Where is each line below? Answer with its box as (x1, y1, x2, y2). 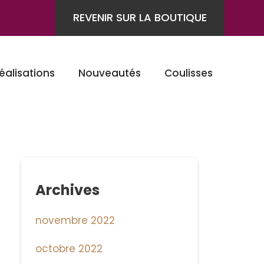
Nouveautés (78, 65, 141, 80)
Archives (35, 180, 100, 200)
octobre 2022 (35, 242, 103, 256)
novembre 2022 (35, 213, 115, 228)
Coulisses (164, 65, 213, 80)
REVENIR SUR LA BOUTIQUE (73, 10, 207, 25)
